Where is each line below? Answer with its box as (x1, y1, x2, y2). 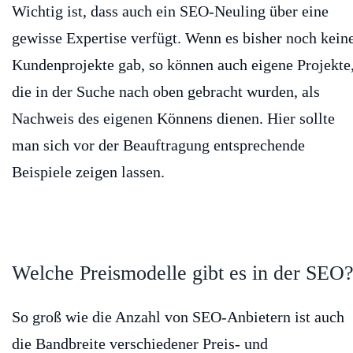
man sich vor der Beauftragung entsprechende (12, 136, 305, 154)
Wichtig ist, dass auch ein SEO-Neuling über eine (12, 2, 329, 20)
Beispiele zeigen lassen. (12, 163, 165, 181)
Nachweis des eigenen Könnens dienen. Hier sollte (12, 110, 335, 128)
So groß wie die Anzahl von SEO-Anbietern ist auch (12, 308, 344, 326)
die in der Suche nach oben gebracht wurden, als (12, 83, 320, 101)
